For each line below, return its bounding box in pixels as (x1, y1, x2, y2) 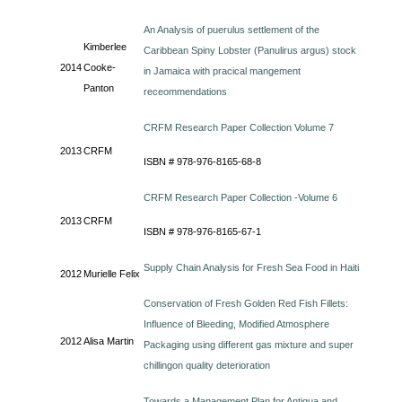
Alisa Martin (83, 336, 135, 346)
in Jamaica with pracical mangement (144, 66, 301, 76)
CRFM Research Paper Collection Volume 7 (144, 122, 335, 133)
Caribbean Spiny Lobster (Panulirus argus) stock (144, 45, 357, 56)
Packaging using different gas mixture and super (144, 339, 354, 350)
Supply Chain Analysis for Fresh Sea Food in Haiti (144, 262, 360, 273)
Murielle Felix (83, 268, 141, 279)
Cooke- (83, 62, 117, 73)
